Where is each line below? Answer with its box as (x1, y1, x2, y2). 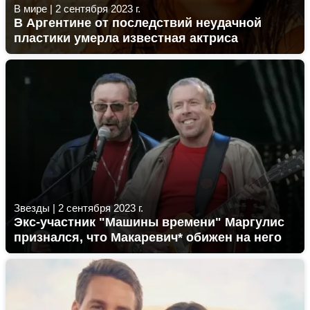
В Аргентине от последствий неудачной (14, 16, 262, 30)
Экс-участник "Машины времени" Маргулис (14, 215, 284, 229)
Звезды (14, 202, 50, 214)
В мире (14, 3, 47, 15)
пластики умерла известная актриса (14, 31, 238, 45)
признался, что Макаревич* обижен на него (14, 230, 282, 244)
